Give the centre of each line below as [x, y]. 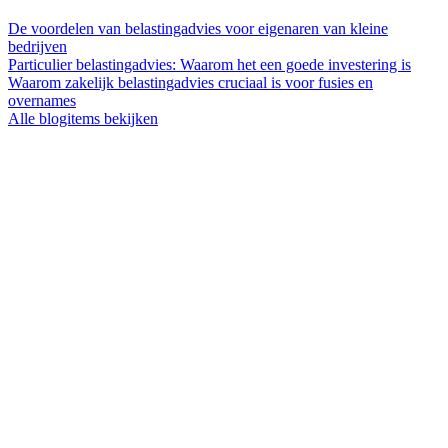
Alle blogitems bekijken [83, 119]
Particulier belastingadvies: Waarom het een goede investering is [209, 65]
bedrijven [37, 47]
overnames [42, 101]
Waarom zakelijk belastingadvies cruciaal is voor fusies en [190, 83]
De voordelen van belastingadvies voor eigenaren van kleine [198, 29]
